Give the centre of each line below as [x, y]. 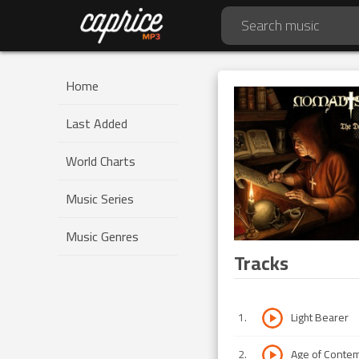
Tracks [261, 263]
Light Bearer [320, 317]
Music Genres [102, 236]
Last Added [97, 123]
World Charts [101, 161]
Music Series [100, 199]
